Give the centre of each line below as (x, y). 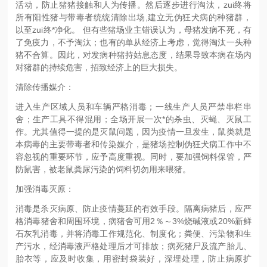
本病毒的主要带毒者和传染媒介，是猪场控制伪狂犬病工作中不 (133, 144)
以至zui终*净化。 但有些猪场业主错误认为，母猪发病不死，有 (133, 30)
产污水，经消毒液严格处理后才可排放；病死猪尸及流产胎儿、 (133, 246)
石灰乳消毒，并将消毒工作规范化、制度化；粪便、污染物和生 (133, 233)
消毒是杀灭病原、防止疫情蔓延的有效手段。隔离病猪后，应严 (133, 208)
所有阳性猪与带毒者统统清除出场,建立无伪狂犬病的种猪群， (133, 17)
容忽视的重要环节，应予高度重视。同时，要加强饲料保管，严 (133, 156)
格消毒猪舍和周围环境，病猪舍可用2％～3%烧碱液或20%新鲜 (133, 221)
